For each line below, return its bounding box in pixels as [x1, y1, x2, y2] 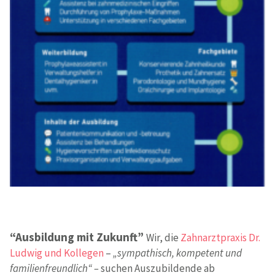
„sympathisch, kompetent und [113, 246, 242, 260]
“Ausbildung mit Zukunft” [10, 229, 146, 244]
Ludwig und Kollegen [10, 246, 104, 260]
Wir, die [146, 230, 180, 244]
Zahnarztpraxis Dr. [180, 230, 260, 244]
